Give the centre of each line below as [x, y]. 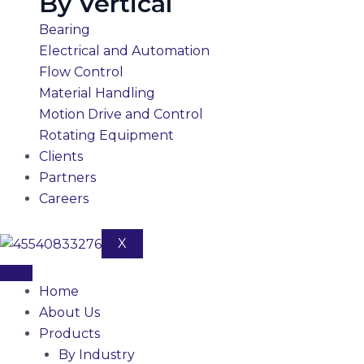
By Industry [97, 355]
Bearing [65, 30]
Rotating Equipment [106, 135]
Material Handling [97, 93]
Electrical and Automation [124, 51]
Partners [67, 178]
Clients [61, 156]
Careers [64, 199]
